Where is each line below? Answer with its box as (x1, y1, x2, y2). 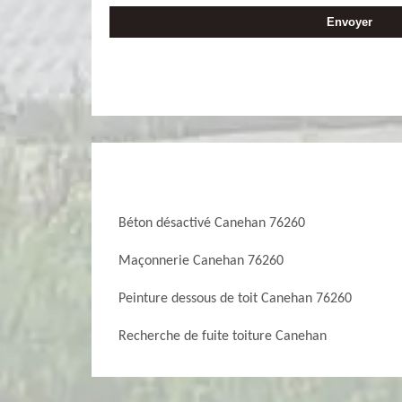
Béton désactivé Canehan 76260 (118, 216, 305, 231)
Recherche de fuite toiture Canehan (118, 329, 327, 344)
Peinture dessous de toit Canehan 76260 (118, 292, 352, 306)
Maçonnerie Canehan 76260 (118, 254, 284, 268)
